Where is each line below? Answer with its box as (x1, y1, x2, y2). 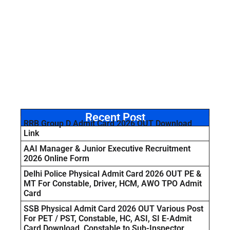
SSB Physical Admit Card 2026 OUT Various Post (24, 203, 203, 214)
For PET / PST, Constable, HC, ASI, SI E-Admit (24, 213, 191, 223)
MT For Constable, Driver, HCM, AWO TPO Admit (24, 178, 202, 188)
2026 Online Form (24, 153, 89, 163)
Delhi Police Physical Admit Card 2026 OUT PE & (24, 168, 201, 179)
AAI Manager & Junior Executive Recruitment (24, 143, 190, 154)
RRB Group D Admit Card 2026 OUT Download (24, 118, 192, 128)
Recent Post (85, 110, 145, 124)
